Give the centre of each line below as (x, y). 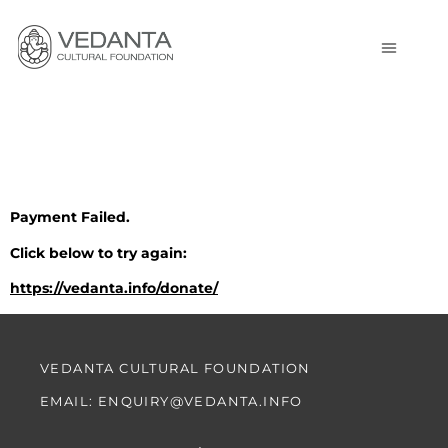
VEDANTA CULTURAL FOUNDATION (175, 367)
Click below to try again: (98, 252)
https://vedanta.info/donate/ (114, 288)
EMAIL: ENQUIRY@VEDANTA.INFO (171, 400)
